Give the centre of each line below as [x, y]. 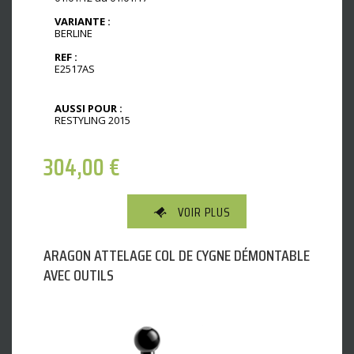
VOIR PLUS [204, 213]
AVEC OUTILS [79, 275]
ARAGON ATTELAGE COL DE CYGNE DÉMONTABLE [177, 256]
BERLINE [73, 34]
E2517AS [75, 69]
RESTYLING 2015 [92, 121]
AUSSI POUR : [88, 109]
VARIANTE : [83, 22]
